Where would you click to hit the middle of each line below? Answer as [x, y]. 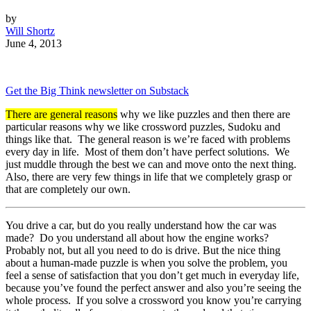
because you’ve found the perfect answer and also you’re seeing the [153, 288]
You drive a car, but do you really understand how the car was [141, 226]
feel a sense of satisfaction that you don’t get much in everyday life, [152, 276]
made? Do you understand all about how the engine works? [138, 238]
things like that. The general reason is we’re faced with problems [148, 140]
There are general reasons [61, 115]
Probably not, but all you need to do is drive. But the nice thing [143, 251]
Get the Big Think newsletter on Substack [97, 91]
